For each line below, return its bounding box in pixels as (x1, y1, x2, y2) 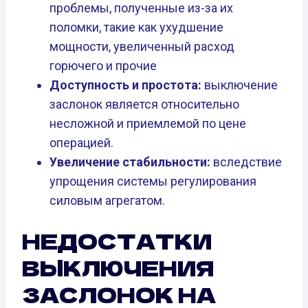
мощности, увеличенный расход (49, 39, 234, 54)
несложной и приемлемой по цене (49, 116, 246, 131)
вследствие (210, 155, 282, 170)
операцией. (49, 135, 113, 151)
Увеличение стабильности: (49, 155, 210, 170)
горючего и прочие (49, 58, 157, 74)
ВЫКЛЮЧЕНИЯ (22, 252, 214, 283)
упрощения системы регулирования (49, 174, 256, 189)
